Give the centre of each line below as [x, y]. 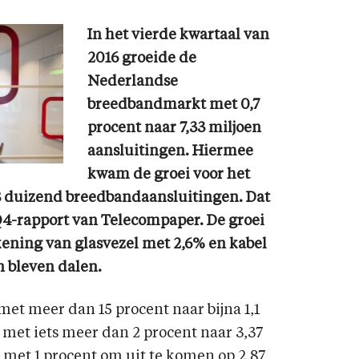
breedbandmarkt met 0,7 [173, 105]
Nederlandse [133, 82]
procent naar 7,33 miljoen [174, 128]
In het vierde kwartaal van [178, 35]
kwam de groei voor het [169, 175]
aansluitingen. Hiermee [170, 151]
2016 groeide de [142, 58]
